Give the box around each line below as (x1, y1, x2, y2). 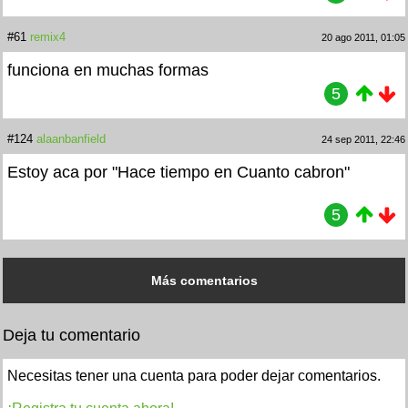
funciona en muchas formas (7, 60, 209, 79)
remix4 (30, 29, 66, 44)
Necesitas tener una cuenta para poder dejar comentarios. (7, 367, 381, 383)
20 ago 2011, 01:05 (321, 31, 405, 43)
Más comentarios (150, 272, 258, 288)
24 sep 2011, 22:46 (321, 133, 405, 145)
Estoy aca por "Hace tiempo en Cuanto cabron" (7, 162, 350, 181)
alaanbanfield (36, 131, 106, 146)
